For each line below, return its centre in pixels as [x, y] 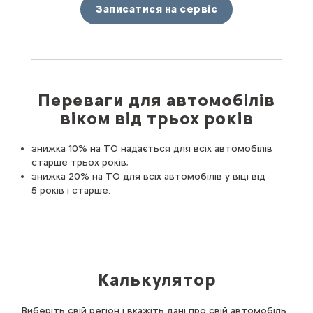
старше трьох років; [80, 163]
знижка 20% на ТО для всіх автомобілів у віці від [148, 177]
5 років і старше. [71, 191]
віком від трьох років [156, 119]
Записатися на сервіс [156, 9]
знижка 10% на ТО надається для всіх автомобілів [152, 149]
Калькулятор [156, 280]
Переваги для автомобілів [156, 101]
